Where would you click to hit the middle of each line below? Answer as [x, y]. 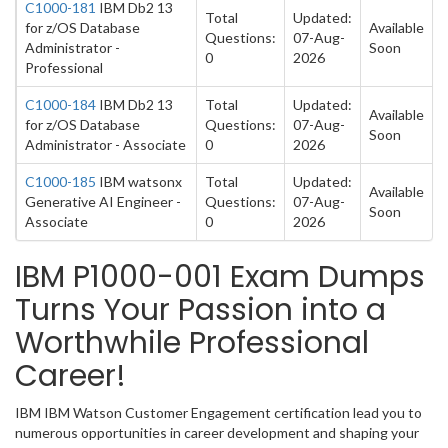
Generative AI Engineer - [103, 201]
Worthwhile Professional [192, 343]
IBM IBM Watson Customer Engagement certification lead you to [218, 412]
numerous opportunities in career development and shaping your [217, 432]
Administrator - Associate [105, 144]
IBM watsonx [139, 181]
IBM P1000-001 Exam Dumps [220, 277]
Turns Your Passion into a [200, 310]
